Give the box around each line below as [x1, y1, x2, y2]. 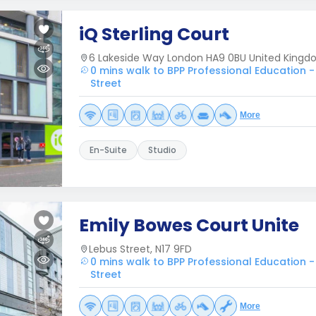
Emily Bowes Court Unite [79, 213, 299, 238]
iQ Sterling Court [79, 22, 229, 47]
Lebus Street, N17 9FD [89, 242, 192, 256]
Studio [148, 144, 176, 156]
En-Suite [90, 144, 127, 156]
